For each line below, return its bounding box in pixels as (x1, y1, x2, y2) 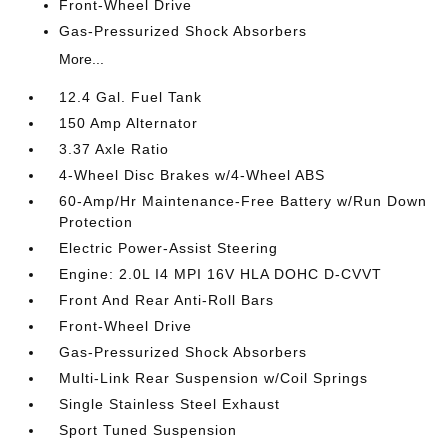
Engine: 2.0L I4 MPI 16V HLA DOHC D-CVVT (59, 266, 383, 282)
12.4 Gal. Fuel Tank (59, 89, 203, 105)
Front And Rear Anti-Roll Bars (59, 292, 275, 308)
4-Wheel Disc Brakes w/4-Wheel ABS (59, 167, 326, 183)
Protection (59, 214, 134, 230)
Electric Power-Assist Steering (59, 240, 279, 256)
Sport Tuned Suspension (59, 422, 238, 438)
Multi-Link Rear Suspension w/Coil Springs (59, 370, 369, 386)
